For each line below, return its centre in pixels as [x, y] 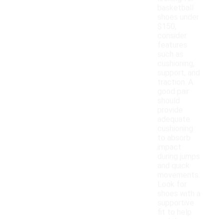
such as [170, 54]
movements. [179, 175]
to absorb [174, 138]
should [169, 101]
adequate [174, 119]
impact [169, 147]
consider [172, 36]
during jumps [179, 156]
